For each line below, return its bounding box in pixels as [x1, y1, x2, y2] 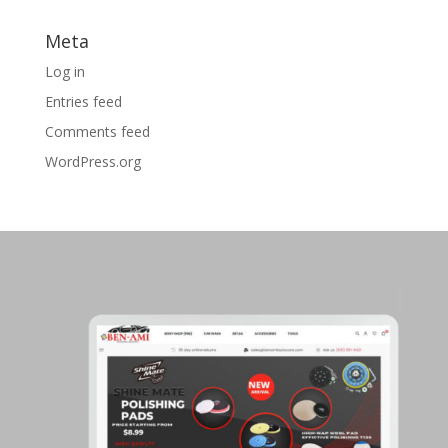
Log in [44, 62, 85, 82]
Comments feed [44, 122, 150, 142]
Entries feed [44, 92, 122, 112]
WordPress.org [44, 152, 141, 172]
